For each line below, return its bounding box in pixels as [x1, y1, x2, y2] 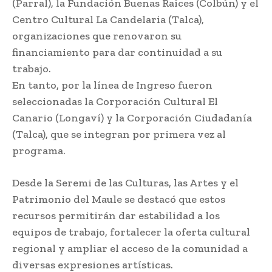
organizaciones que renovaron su [12, 29, 182, 43]
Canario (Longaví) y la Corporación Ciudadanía [12, 111, 252, 125]
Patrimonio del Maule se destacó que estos [12, 192, 225, 206]
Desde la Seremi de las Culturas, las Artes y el [12, 176, 239, 190]
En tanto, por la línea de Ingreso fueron [12, 78, 212, 92]
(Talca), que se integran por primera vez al [12, 127, 226, 141]
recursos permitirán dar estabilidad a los [12, 209, 220, 223]
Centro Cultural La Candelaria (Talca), [12, 13, 204, 27]
